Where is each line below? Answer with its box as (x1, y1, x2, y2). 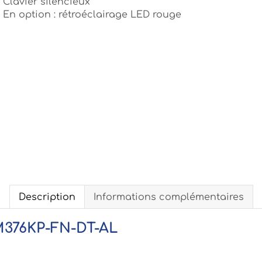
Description (18, 192, 75, 203)
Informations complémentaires (93, 192, 244, 203)
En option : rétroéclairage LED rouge (3, 9, 181, 20)
